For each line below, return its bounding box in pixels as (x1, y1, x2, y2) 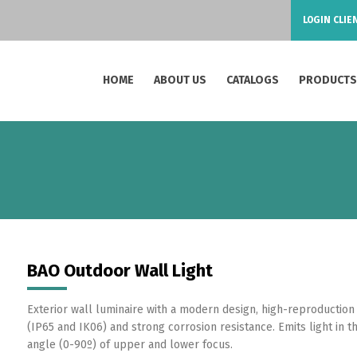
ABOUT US (154, 73, 207, 87)
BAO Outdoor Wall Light (27, 260, 213, 281)
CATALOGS (226, 73, 280, 87)
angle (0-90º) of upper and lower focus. (27, 338, 233, 351)
